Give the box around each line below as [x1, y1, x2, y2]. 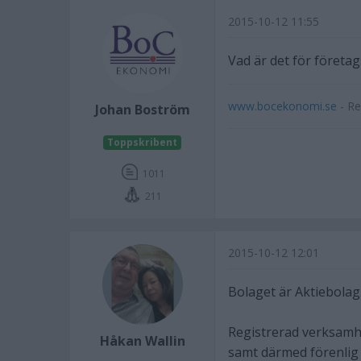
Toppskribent [107, 135, 177, 149]
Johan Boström [94, 101, 190, 118]
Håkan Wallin [99, 332, 185, 350]
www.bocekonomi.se [228, 98, 337, 114]
